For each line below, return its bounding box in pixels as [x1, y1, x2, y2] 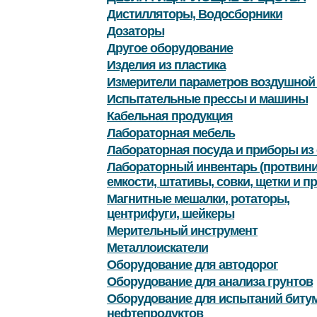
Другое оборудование [107, 41, 233, 56]
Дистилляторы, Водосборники [107, 7, 282, 22]
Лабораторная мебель [107, 126, 235, 141]
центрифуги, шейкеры [107, 207, 234, 221]
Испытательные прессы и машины [107, 92, 308, 107]
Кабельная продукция [107, 109, 233, 124]
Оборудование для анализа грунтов [107, 275, 313, 289]
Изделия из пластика [107, 58, 226, 73]
